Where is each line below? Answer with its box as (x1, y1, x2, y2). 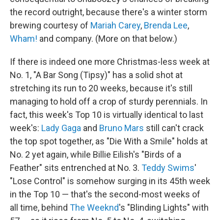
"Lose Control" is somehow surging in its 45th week (10, 176, 210, 186)
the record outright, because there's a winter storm (10, 7, 207, 17)
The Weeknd (70, 202, 119, 213)
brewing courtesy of (10, 20, 90, 30)
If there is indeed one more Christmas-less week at (10, 56, 210, 67)
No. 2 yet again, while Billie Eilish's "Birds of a (10, 149, 181, 160)
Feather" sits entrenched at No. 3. (10, 163, 141, 173)
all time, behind (10, 202, 70, 213)
